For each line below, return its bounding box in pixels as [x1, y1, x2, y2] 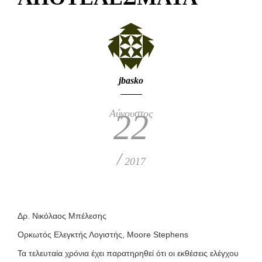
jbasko [119, 75, 143, 85]
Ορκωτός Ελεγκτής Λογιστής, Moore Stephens [18, 230, 188, 239]
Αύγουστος [109, 108, 153, 119]
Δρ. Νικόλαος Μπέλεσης [18, 211, 106, 220]
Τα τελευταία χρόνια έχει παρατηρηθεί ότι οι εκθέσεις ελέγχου [18, 249, 239, 258]
